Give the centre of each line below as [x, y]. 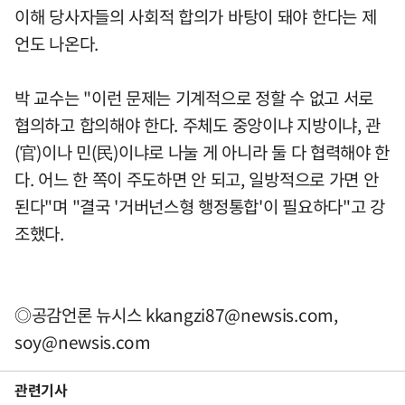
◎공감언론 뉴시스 [80, 314]
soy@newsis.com [83, 341]
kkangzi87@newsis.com [240, 314]
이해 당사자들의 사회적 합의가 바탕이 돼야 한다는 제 [196, 16]
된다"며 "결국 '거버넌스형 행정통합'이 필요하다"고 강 [200, 206]
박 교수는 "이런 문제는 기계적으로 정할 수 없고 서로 [194, 97]
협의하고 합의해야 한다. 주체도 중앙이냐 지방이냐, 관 [198, 124]
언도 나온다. [57, 43]
